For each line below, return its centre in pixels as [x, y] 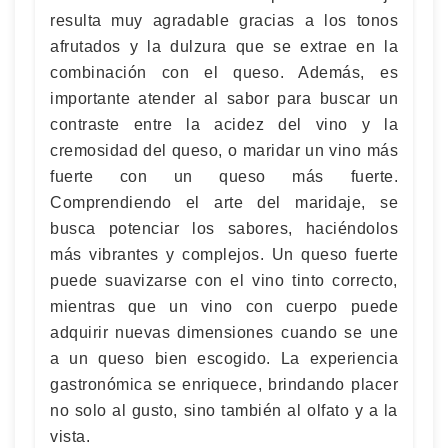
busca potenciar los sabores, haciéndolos [224, 228]
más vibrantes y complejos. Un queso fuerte [224, 254]
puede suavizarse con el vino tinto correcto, [224, 280]
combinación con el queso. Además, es [224, 72]
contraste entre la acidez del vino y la [224, 124]
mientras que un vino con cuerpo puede [224, 306]
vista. [70, 436]
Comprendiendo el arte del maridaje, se [224, 202]
